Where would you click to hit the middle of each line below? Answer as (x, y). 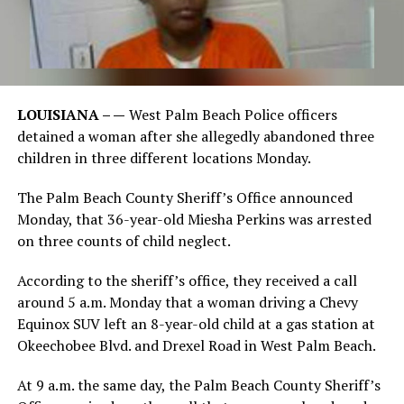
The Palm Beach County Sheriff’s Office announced (184, 197)
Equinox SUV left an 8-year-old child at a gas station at (196, 323)
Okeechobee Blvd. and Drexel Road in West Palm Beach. (196, 345)
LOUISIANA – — (71, 114)
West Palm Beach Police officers (231, 114)
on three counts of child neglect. (124, 240)
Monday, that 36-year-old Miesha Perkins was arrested (194, 219)
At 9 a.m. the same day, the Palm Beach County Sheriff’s (198, 385)
